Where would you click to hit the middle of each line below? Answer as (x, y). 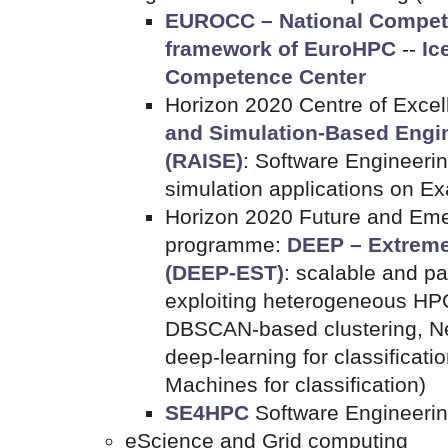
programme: (226, 245)
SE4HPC (207, 413)
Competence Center (265, 77)
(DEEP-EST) (224, 273)
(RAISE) (204, 161)
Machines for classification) (295, 385)
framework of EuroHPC (280, 49)
